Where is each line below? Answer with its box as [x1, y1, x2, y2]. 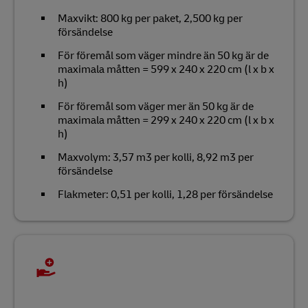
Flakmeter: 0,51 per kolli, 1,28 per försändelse [58, 187, 273, 201]
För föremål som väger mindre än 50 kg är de [58, 48, 269, 63]
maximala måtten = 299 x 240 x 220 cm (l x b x [58, 113, 274, 127]
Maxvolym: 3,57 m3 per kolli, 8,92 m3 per [58, 150, 254, 164]
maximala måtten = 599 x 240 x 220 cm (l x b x [58, 62, 274, 76]
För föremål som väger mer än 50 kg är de [58, 99, 254, 113]
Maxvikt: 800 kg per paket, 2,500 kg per [58, 11, 243, 25]
